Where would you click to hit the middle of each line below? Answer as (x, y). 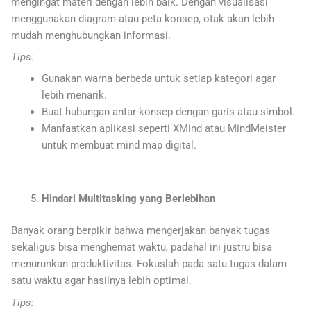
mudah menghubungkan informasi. (91, 35)
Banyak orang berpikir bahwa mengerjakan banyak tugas (141, 231)
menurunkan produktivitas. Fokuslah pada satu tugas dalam (149, 264)
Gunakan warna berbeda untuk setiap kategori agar (158, 79)
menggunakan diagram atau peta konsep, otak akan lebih (143, 18)
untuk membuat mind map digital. (119, 145)
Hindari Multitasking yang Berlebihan (128, 199)
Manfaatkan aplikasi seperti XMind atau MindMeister (163, 129)
